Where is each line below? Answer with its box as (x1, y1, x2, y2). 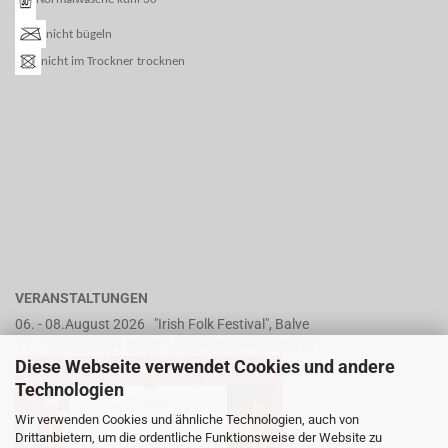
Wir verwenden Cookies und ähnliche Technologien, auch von (15, 412, 359, 427)
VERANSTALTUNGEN (15, 290, 148, 306)
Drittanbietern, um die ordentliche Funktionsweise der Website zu (15, 430, 382, 445)
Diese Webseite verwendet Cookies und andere (15, 356, 395, 377)
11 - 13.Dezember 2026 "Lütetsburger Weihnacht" (15, 336, 319, 352)
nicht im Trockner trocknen (41, 55, 185, 68)
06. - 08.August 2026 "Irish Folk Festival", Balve (15, 316, 309, 332)
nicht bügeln (46, 27, 112, 41)
